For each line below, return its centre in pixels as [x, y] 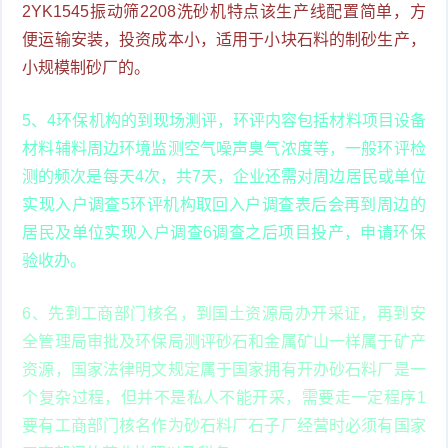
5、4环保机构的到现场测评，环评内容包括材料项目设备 [224, 120]
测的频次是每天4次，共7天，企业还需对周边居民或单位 [224, 176]
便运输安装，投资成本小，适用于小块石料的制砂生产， [224, 39]
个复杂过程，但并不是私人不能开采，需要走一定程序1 [224, 397]
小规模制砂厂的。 [86, 67]
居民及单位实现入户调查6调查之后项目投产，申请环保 [224, 232]
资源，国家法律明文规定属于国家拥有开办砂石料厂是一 [224, 369]
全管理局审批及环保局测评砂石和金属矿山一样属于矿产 [224, 341]
